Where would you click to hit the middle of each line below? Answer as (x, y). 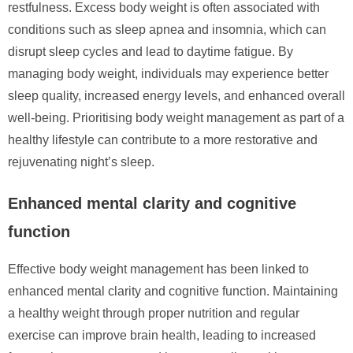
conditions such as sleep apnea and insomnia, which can (167, 29)
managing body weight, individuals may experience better (168, 73)
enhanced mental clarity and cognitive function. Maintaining (173, 291)
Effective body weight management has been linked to (158, 269)
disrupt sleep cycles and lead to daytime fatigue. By (150, 51)
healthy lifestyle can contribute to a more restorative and (163, 139)
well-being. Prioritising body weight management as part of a (176, 117)
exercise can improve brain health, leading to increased (162, 335)
